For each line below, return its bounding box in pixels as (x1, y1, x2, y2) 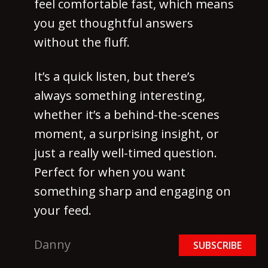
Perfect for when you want (34, 164, 185, 181)
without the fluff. (34, 34, 130, 51)
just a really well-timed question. (34, 145, 217, 162)
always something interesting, (34, 87, 205, 104)
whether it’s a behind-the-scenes (34, 106, 220, 123)
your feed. (34, 202, 92, 219)
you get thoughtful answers (34, 15, 193, 32)
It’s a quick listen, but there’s (34, 68, 195, 85)
